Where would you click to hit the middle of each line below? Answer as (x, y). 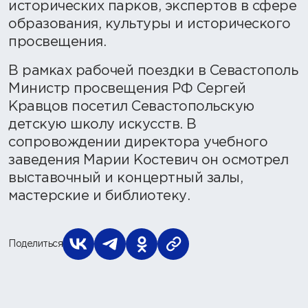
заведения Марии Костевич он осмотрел (148, 161)
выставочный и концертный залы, (125, 178)
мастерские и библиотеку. (99, 196)
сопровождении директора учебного (138, 143)
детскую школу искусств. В (102, 125)
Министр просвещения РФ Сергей (127, 89)
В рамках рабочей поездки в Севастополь (153, 71)
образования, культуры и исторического (150, 24)
